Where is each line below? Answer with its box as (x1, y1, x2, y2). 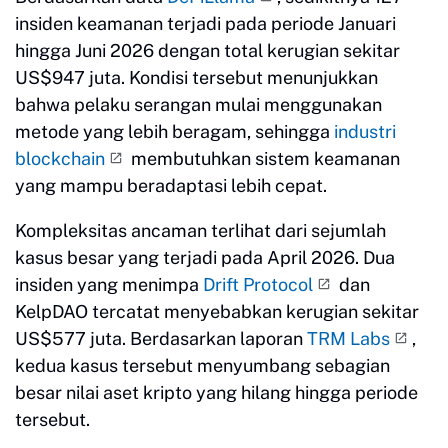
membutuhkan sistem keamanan (127, 148, 400, 170)
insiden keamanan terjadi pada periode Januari (15, 13, 396, 35)
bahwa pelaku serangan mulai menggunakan (15, 94, 382, 116)
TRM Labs (307, 328, 390, 350)
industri (334, 121, 396, 143)
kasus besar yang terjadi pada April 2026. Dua (15, 247, 395, 269)
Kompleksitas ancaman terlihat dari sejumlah (15, 220, 386, 242)
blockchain (15, 148, 105, 170)
